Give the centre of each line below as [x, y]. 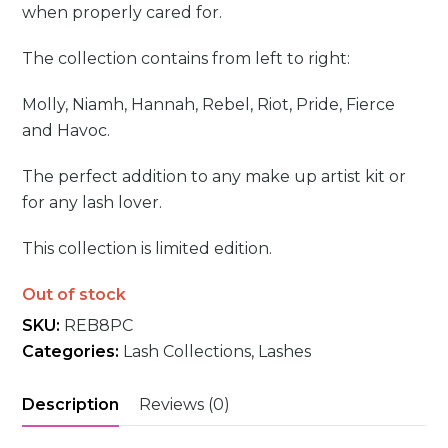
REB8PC [99, 326]
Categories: [71, 352]
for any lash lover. [92, 203]
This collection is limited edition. [147, 249]
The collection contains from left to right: [186, 59]
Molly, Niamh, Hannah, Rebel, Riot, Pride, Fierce [209, 105]
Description [71, 405]
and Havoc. [66, 131]
